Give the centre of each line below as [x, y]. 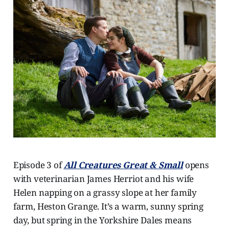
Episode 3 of [38, 165]
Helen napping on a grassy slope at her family [105, 193]
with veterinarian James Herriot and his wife [104, 179]
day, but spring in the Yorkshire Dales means [102, 220]
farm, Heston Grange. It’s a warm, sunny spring [108, 207]
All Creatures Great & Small [123, 165]
